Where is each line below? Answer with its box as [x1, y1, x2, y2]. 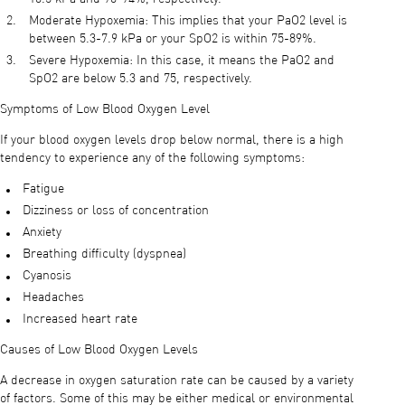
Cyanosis [23, 268, 71, 282]
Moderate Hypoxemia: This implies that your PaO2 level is [29, 14, 347, 27]
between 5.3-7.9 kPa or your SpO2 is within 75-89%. [29, 32, 316, 45]
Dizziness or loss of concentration [23, 203, 209, 217]
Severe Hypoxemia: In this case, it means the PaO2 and [29, 53, 334, 67]
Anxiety [23, 225, 61, 239]
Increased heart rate [23, 312, 137, 325]
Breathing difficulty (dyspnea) [23, 247, 186, 260]
